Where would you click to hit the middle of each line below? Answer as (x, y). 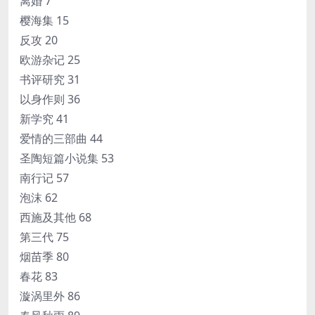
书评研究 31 (50, 80)
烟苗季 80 (44, 257)
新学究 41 (44, 119)
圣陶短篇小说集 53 (67, 159)
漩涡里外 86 (50, 296)
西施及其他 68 (56, 218)
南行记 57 (44, 178)
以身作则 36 (50, 99)
